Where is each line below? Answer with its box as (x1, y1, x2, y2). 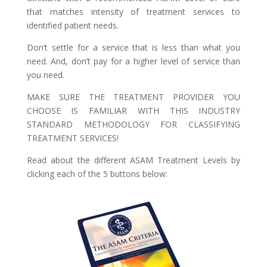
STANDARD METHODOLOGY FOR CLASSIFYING (26, 119, 241, 130)
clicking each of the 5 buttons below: (26, 168, 167, 179)
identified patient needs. (26, 20, 119, 31)
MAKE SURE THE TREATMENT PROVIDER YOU (26, 91, 241, 103)
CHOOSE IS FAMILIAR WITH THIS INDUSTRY (26, 105, 241, 116)
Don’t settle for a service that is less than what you (26, 42, 241, 53)
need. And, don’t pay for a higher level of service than (26, 55, 241, 67)
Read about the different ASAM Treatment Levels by (26, 154, 241, 166)
